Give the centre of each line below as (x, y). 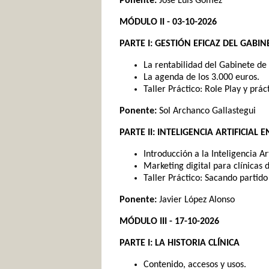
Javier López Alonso (196, 200)
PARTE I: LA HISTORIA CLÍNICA (180, 243)
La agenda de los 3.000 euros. (201, 77)
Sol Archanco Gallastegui (206, 111)
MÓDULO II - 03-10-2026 (168, 22)
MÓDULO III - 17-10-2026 (169, 222)
